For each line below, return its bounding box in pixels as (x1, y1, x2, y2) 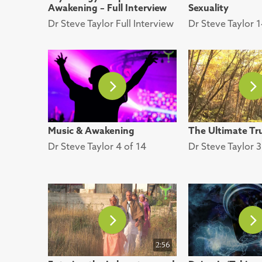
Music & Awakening (48, 124, 135, 136)
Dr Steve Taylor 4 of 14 (48, 140, 146, 152)
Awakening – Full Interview (48, 2, 167, 14)
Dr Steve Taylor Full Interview (48, 18, 174, 30)
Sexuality (188, 2, 229, 14)
